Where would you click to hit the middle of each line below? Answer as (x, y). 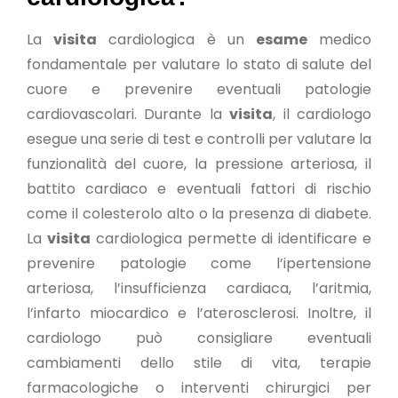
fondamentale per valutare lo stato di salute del (199, 64)
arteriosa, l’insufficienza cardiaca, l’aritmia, (199, 288)
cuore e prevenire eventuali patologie (199, 89)
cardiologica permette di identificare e (231, 239)
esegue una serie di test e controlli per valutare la (199, 139)
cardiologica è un (176, 40)
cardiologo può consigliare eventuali (199, 338)
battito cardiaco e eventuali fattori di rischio (199, 189)
